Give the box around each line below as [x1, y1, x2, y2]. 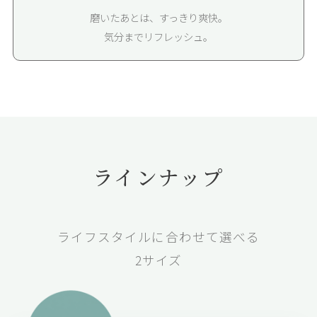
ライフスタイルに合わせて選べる [57, 228, 260, 246]
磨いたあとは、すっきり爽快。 [89, 10, 228, 25]
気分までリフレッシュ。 [104, 29, 213, 45]
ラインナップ [93, 162, 224, 192]
